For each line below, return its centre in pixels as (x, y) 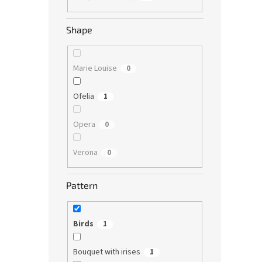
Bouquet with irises (106, 252)
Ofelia (83, 96)
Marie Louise (95, 68)
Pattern (82, 185)
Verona (85, 152)
